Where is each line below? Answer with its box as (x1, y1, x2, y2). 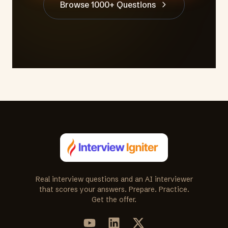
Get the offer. (92, 195, 136, 204)
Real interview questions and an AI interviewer (35, 175, 193, 184)
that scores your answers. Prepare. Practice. (39, 185, 189, 194)
